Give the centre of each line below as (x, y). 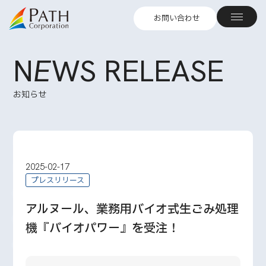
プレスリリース (57, 180)
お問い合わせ (177, 18)
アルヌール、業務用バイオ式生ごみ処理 (132, 210)
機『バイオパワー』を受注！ (102, 229)
